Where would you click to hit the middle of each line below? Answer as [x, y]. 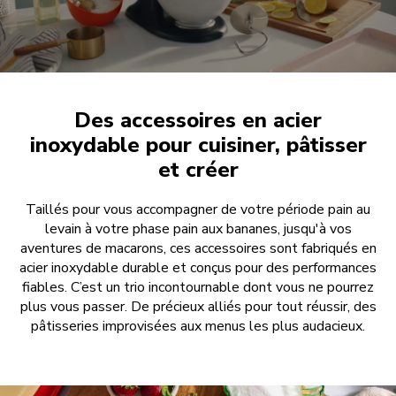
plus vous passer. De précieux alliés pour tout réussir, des [198, 307]
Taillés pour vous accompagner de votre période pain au [198, 210]
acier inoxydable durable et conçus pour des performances [198, 268]
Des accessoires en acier [198, 121]
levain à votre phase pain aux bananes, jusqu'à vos [198, 229]
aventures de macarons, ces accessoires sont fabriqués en [198, 249]
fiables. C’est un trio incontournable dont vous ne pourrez [198, 288]
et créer [198, 170]
